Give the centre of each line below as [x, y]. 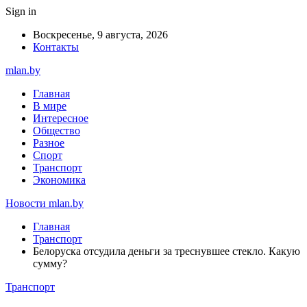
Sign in [21, 11]
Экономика [59, 180]
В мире [50, 106]
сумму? [50, 263]
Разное [49, 143]
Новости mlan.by [45, 203]
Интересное [61, 118]
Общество [57, 131]
